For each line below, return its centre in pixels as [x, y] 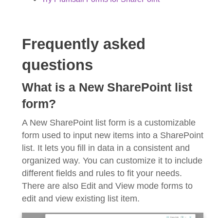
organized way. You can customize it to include [112, 160]
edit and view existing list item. [81, 198]
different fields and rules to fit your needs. [102, 173]
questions [57, 65]
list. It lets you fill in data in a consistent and [106, 148]
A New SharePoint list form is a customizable [109, 122]
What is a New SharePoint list [107, 87]
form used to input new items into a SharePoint [113, 135]
